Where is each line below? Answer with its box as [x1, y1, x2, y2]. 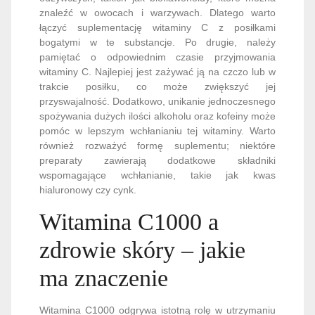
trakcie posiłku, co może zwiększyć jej [39, 80, 276, 92]
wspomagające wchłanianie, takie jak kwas [39, 169, 276, 181]
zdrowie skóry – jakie [39, 236, 245, 263]
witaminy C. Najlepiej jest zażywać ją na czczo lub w [39, 65, 276, 77]
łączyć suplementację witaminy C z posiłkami [39, 21, 276, 33]
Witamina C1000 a [39, 208, 219, 235]
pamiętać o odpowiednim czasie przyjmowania [39, 51, 276, 63]
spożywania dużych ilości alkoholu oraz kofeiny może [39, 110, 276, 122]
